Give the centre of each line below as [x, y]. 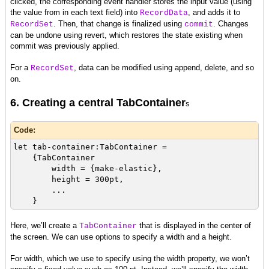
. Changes [231, 24]
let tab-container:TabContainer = [90, 147]
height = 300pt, [68, 180]
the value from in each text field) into [75, 13]
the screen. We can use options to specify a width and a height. [121, 237]
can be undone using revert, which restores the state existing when [126, 35]
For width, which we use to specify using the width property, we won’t [130, 259]
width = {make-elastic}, [88, 169]
